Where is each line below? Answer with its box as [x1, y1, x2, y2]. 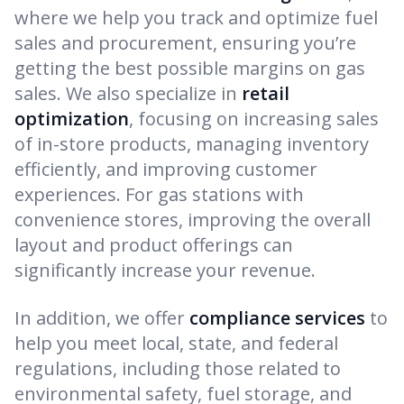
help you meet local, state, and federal [14, 331, 338, 356]
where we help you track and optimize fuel [14, 5, 378, 31]
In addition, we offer [14, 306, 189, 331]
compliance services [189, 306, 365, 331]
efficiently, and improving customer [14, 157, 317, 182]
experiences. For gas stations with [14, 182, 304, 207]
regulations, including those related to [14, 356, 341, 381]
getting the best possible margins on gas [14, 56, 365, 81]
